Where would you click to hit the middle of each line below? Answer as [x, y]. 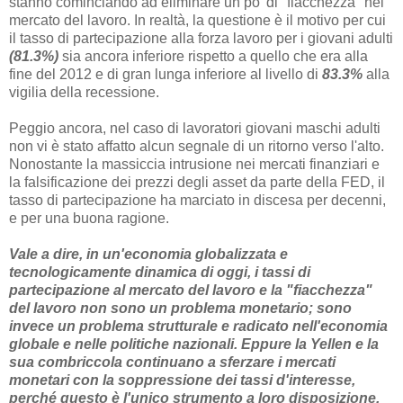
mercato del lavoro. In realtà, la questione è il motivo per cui [197, 20]
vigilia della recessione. [84, 92]
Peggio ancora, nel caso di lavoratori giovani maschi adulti [195, 128]
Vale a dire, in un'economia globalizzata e [148, 254]
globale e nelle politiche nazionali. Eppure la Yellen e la [194, 344]
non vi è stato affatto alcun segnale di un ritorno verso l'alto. [197, 146]
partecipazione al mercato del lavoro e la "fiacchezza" [191, 290]
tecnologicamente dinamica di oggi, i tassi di [160, 272]
